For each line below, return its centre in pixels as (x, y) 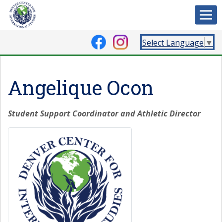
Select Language (173, 42)
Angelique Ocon (81, 87)
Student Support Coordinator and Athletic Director (104, 113)
